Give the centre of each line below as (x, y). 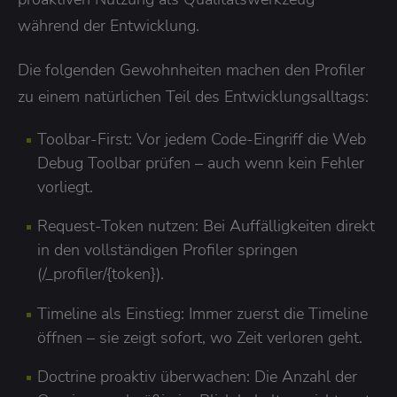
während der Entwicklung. (109, 25)
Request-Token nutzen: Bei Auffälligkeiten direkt (206, 226)
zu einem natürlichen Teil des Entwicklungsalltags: (193, 96)
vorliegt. (65, 187)
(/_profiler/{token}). (101, 274)
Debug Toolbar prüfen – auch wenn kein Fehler (201, 163)
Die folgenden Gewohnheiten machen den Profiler (191, 70)
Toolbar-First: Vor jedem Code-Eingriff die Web (202, 139)
